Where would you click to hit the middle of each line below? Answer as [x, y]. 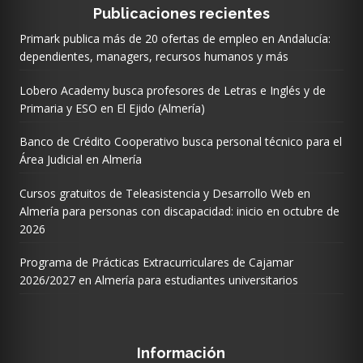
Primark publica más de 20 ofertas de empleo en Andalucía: [175, 39]
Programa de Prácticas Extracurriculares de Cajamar [156, 263]
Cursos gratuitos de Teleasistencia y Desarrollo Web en [164, 193]
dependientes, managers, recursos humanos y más [154, 57]
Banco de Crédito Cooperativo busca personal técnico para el [180, 142]
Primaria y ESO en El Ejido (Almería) [112, 108]
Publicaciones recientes [181, 13]
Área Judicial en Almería [80, 160]
